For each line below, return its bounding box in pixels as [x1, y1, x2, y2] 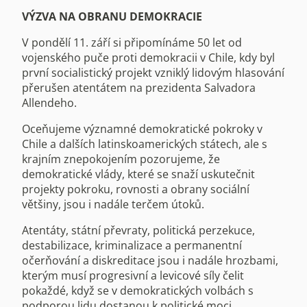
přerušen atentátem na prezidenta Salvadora [22, 79, 256, 95]
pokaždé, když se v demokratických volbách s [22, 282, 254, 298]
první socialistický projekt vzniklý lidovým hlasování [22, 64, 284, 80]
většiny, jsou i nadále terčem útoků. [22, 196, 204, 212]
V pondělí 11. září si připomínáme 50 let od [22, 34, 242, 50]
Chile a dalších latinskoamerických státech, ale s [22, 136, 267, 151]
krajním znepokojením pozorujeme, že [22, 151, 220, 167]
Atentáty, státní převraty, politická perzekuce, [22, 222, 255, 238]
